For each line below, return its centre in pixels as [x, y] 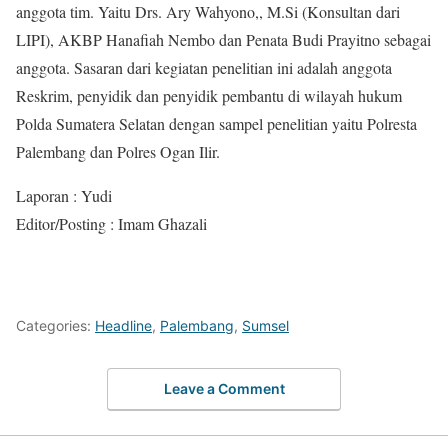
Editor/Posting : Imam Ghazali [111, 224]
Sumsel [265, 326]
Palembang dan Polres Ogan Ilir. [118, 152]
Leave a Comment [224, 388]
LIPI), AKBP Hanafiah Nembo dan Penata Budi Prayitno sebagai [223, 40]
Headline [123, 326]
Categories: [55, 326]
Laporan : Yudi [64, 196]
